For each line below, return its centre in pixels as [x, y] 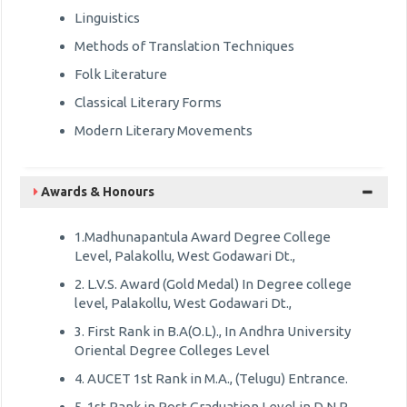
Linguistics [107, 18]
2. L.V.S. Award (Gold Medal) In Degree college [213, 284]
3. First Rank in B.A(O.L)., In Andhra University [213, 331]
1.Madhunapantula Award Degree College [203, 237]
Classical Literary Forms [148, 102]
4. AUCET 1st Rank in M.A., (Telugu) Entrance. [211, 378]
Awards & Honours [96, 192]
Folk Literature [121, 74]
